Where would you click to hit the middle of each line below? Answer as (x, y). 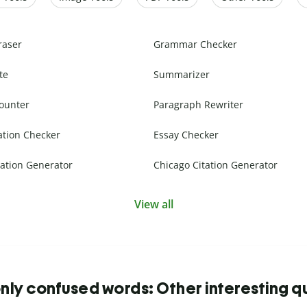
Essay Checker (186, 135)
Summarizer (182, 75)
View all (153, 205)
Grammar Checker (195, 45)
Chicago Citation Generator (216, 165)
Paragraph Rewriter (198, 105)
